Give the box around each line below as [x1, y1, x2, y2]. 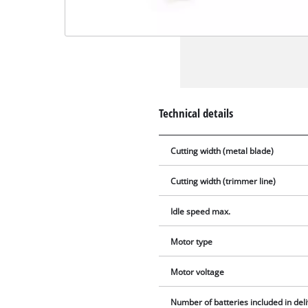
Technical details [159, 105, 234, 122]
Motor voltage [170, 267, 225, 278]
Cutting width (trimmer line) [170, 176, 276, 187]
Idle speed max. [170, 206, 231, 217]
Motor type [170, 236, 213, 247]
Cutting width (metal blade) [170, 146, 274, 157]
